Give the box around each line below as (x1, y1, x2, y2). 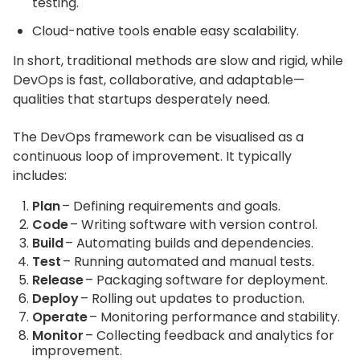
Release (32, 271, 84, 290)
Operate (32, 308, 88, 327)
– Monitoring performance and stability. (88, 308, 340, 327)
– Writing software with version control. (68, 215, 317, 235)
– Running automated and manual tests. (61, 252, 314, 272)
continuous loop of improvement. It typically (13, 147, 292, 166)
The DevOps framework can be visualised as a (13, 128, 304, 147)
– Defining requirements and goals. (60, 197, 280, 216)
